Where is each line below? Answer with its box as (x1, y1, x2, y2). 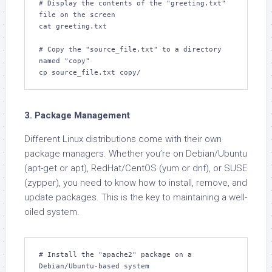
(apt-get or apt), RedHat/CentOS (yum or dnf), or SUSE (24, 163, 247, 174)
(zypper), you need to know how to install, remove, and (24, 177, 247, 188)
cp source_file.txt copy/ (39, 69, 141, 76)
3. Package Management (24, 110, 130, 121)
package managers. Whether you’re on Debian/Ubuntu (24, 148, 247, 159)
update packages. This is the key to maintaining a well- (24, 192, 247, 203)
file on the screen (39, 11, 115, 19)
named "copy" (39, 57, 90, 65)
